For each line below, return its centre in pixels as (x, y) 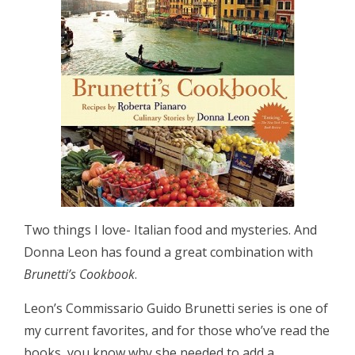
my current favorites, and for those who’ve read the (177, 330)
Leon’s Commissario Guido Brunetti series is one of (176, 308)
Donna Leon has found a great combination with (168, 252)
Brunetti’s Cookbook (79, 274)
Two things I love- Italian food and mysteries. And (170, 230)
